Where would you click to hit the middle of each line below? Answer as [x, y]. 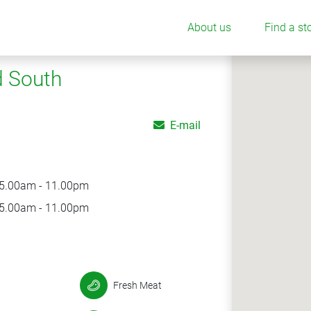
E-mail [185, 125]
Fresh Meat [138, 285]
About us [209, 27]
